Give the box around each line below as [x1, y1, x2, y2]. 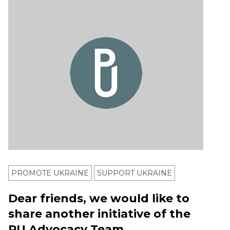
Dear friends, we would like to [8, 191, 189, 206]
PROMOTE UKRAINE [11, 168, 89, 178]
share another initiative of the [8, 207, 190, 221]
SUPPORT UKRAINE [97, 168, 172, 178]
